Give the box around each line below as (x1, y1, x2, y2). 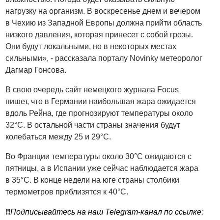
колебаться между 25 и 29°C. (5, 132, 111, 141)
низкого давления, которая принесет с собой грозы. (5, 30, 193, 39)
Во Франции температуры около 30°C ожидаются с (5, 152, 192, 161)
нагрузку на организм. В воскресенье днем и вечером (5, 6, 201, 15)
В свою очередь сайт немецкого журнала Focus (5, 85, 179, 94)
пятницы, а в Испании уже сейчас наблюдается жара (5, 164, 199, 172)
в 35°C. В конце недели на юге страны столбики (5, 175, 180, 184)
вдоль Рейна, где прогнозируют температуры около (5, 109, 193, 117)
